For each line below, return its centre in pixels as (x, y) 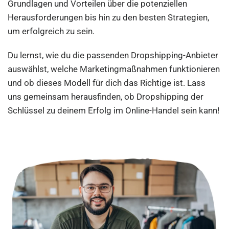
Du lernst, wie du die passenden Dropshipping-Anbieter (113, 55)
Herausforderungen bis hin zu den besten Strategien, (109, 17)
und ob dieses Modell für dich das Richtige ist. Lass (107, 83)
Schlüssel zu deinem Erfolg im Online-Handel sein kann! (114, 110)
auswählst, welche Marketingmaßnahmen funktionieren (114, 69)
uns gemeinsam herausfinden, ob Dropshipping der (106, 97)
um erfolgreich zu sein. (51, 31)
